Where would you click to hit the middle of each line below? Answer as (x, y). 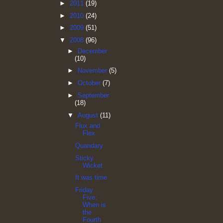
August (89, 115)
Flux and (88, 126)
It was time (91, 178)
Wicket (93, 165)
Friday (84, 190)
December (92, 51)
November (93, 71)
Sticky (85, 158)
